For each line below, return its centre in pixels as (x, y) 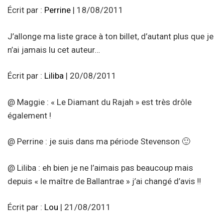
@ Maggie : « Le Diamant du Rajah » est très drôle (100, 102)
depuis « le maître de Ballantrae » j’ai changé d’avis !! (104, 181)
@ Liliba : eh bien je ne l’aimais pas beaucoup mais (100, 167)
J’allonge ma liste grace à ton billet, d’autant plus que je (111, 36)
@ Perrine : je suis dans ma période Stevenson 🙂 (99, 142)
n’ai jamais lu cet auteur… (54, 50)
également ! (29, 115)
